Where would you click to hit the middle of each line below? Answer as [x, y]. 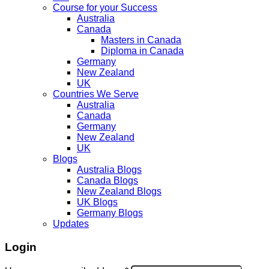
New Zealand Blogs [119, 192]
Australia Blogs [109, 170]
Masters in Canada [141, 40]
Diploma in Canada [142, 51]
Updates [71, 224]
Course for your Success [105, 8]
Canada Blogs [107, 181]
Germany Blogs [110, 213]
